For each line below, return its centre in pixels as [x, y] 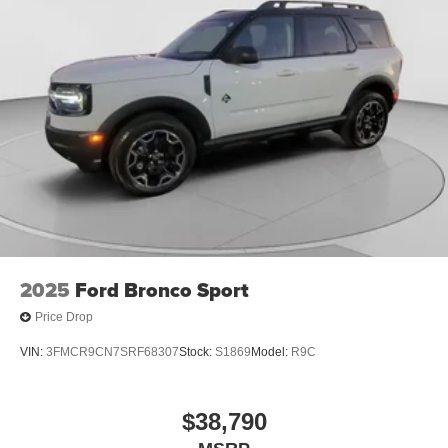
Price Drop [64, 317]
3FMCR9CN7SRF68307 [112, 352]
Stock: [197, 352]
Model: [271, 352]
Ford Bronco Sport [162, 289]
